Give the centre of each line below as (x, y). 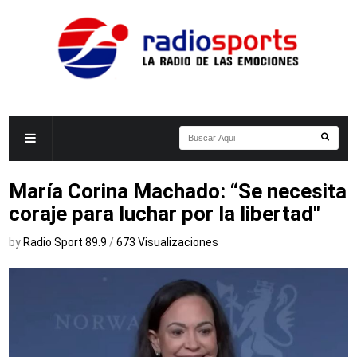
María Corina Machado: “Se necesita (178, 191)
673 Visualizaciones (168, 242)
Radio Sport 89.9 (67, 242)
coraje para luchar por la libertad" (165, 214)
